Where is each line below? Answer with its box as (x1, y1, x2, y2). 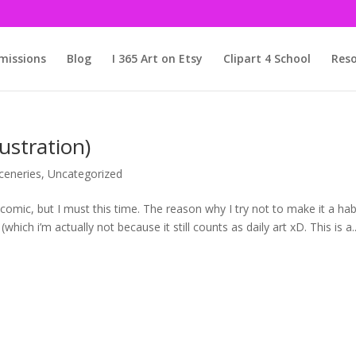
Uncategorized (48, 166, 123, 181)
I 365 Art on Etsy (111, 50, 203, 66)
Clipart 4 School (222, 50, 311, 66)
